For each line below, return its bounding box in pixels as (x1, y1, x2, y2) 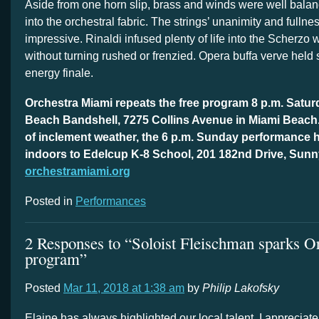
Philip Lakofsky (202, 281, 279, 295)
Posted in (25, 194, 75, 207)
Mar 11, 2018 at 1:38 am (63, 281, 184, 295)
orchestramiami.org (25, 164, 130, 177)
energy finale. (25, 66, 93, 79)
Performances (75, 194, 146, 207)
